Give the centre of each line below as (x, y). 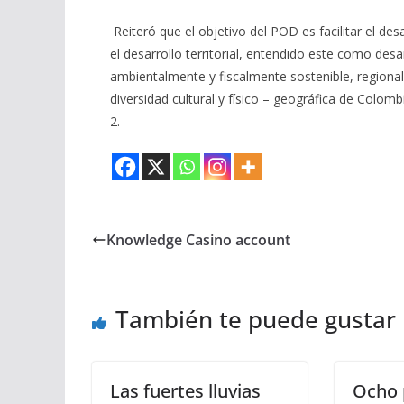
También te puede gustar (256, 319)
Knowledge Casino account (198, 239)
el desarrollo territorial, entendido (209, 53)
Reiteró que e (153, 31)
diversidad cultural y (169, 98)
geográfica (304, 98)
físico (245, 98)
